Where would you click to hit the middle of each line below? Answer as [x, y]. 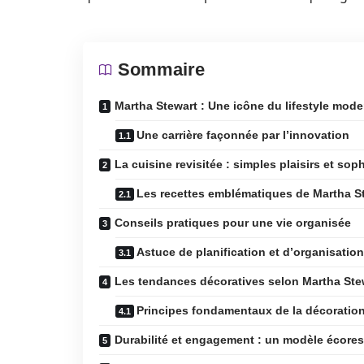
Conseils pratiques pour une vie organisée [233, 223]
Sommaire [161, 69]
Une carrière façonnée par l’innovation [243, 135]
